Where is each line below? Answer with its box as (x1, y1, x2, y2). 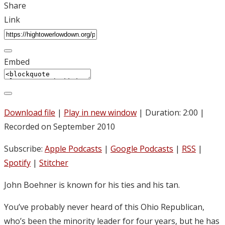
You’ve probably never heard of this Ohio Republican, (4, 201, 204, 212)
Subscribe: (4, 143, 45, 154)
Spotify (4, 157, 31, 168)
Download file (4, 106, 55, 118)
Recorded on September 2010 (4, 121, 115, 132)
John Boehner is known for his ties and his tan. (4, 179, 180, 190)
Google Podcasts (110, 143, 173, 154)
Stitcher (39, 157, 68, 168)
